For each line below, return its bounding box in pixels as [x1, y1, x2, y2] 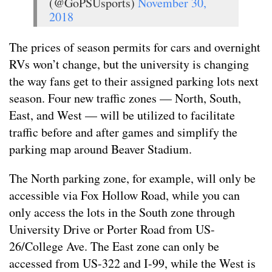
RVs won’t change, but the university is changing [9, 55, 249, 72]
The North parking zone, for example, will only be [9, 169, 256, 186]
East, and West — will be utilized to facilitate [9, 106, 235, 123]
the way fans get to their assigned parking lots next [9, 72, 259, 89]
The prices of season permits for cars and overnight [9, 38, 260, 55]
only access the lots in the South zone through [9, 203, 235, 220]
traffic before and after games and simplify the [9, 123, 237, 140]
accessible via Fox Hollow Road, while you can [9, 186, 240, 203]
